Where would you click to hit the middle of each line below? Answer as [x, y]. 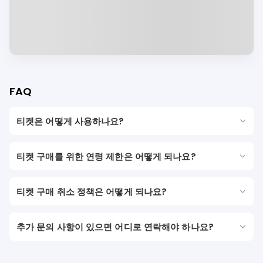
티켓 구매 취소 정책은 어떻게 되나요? [92, 191]
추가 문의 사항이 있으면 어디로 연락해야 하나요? [115, 227]
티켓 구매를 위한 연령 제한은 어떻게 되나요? [106, 156]
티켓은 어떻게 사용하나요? [70, 121]
